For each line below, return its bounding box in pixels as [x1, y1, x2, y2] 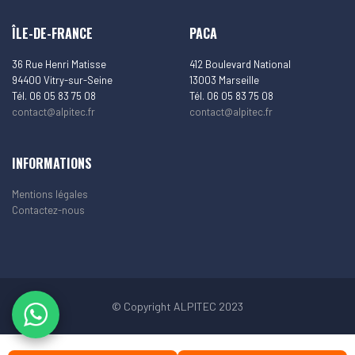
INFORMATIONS [12, 153, 92, 173]
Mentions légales [12, 187, 88, 200]
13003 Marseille [189, 73, 259, 86]
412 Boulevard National [189, 57, 291, 71]
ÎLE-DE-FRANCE [12, 23, 93, 43]
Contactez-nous [12, 203, 85, 216]
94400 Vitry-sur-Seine [12, 73, 113, 86]
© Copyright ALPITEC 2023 [112, 299, 243, 313]
